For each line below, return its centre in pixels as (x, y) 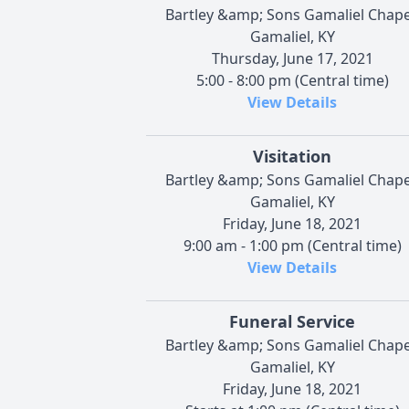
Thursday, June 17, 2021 (292, 58)
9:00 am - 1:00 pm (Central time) (292, 245)
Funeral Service (292, 321)
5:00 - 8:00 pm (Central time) (292, 80)
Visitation (292, 156)
